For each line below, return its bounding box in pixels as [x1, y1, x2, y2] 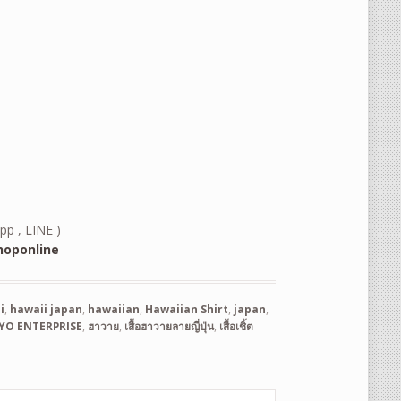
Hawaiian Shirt [145, 302, 229, 318]
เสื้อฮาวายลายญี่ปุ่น [124, 319, 215, 335]
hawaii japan [10, 302, 83, 318]
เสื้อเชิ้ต [219, 319, 254, 335]
